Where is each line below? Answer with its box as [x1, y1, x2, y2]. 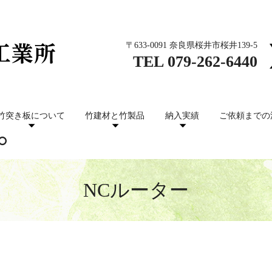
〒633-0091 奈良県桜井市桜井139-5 [126, 41, 257, 50]
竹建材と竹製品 [85, 111, 145, 121]
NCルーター [83, 179, 189, 202]
